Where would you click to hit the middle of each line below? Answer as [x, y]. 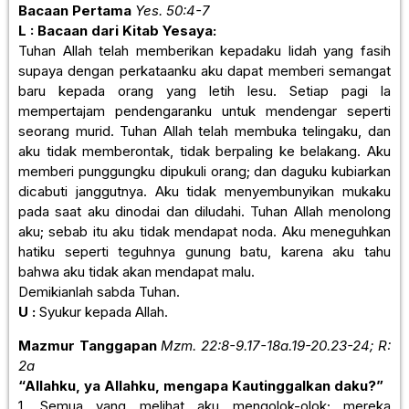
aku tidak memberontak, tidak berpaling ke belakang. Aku [204, 152]
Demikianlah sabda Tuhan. [99, 292]
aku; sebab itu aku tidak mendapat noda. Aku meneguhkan [204, 232]
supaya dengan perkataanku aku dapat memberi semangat [204, 71]
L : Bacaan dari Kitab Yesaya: [117, 31]
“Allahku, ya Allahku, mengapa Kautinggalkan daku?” [201, 385]
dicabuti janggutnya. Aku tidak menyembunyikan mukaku [204, 192]
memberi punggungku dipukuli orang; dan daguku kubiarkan [204, 172]
